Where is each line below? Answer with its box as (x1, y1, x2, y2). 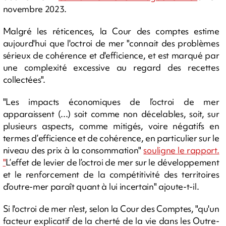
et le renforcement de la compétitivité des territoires (3, 168, 219, 180)
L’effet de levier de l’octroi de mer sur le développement (6, 156, 219, 168)
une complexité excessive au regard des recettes (3, 61, 219, 73)
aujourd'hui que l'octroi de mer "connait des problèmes (3, 37, 219, 49)
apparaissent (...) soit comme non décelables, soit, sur (3, 107, 219, 120)
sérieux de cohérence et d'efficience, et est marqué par (3, 49, 219, 61)
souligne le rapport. (143, 144, 219, 156)
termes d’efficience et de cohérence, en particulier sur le (3, 132, 219, 144)
